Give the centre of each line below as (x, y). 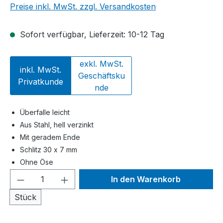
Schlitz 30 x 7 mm (49, 150)
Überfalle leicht (45, 112)
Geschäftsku (101, 76)
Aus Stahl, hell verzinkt (57, 125)
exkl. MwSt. (101, 64)
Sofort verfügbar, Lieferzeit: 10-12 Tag (91, 35)
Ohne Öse (37, 162)
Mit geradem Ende (50, 137)
